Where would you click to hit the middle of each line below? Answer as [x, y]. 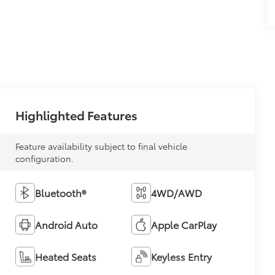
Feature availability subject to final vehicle [102, 146]
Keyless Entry [181, 257]
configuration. [45, 159]
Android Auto [67, 225]
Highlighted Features [77, 115]
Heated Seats [66, 257]
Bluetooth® [61, 193]
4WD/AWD [176, 193]
